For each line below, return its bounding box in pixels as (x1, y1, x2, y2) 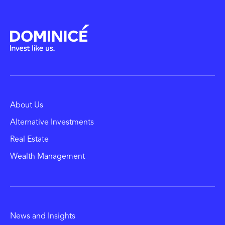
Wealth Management (10, 153, 85, 161)
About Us (10, 101, 43, 109)
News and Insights (10, 212, 75, 220)
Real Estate (10, 136, 49, 144)
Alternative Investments (10, 119, 94, 127)
